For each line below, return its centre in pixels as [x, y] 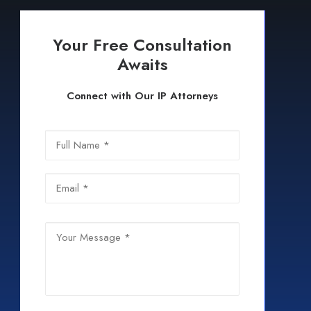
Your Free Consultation [143, 45]
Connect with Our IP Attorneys [143, 96]
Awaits [142, 64]
